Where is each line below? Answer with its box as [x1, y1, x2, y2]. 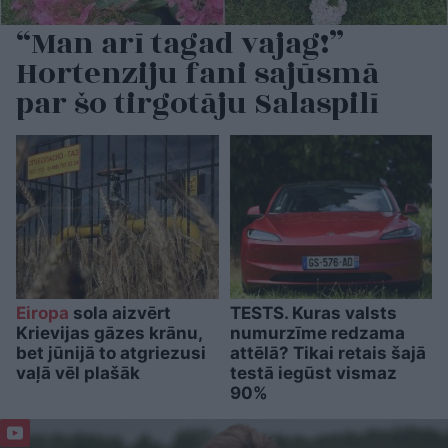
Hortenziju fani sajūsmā [16, 51, 379, 98]
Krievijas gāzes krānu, [16, 323, 202, 344]
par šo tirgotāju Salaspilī [16, 81, 379, 128]
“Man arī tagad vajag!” [16, 21, 344, 68]
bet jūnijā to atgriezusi [16, 343, 206, 364]
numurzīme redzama [229, 323, 405, 344]
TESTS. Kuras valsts [229, 303, 397, 324]
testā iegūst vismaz [229, 363, 397, 384]
